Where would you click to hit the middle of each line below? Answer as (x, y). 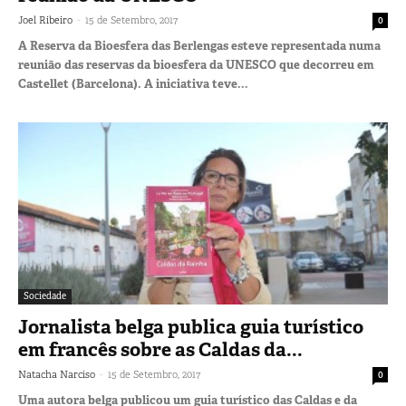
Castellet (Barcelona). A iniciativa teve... (133, 83)
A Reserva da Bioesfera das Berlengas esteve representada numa (199, 45)
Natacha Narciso (57, 375)
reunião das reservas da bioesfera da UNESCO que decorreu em (196, 64)
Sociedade (45, 296)
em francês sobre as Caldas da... (160, 350)
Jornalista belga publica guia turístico (191, 328)
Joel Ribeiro (45, 19)
